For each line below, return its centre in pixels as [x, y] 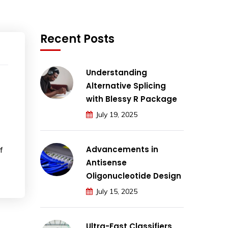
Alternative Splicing [126, 86]
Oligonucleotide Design [134, 176]
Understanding [117, 73]
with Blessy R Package [132, 99]
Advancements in [122, 149]
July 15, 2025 [117, 191]
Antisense [106, 163]
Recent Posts [77, 39]
